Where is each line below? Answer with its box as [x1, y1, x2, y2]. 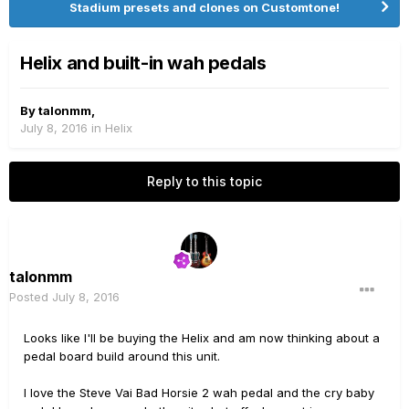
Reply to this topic [147, 173, 262, 189]
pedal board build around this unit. [24, 349, 220, 363]
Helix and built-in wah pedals [20, 52, 267, 74]
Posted [9, 289, 52, 304]
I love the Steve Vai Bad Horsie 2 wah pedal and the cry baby [24, 385, 374, 400]
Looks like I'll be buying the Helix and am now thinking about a [24, 330, 380, 345]
